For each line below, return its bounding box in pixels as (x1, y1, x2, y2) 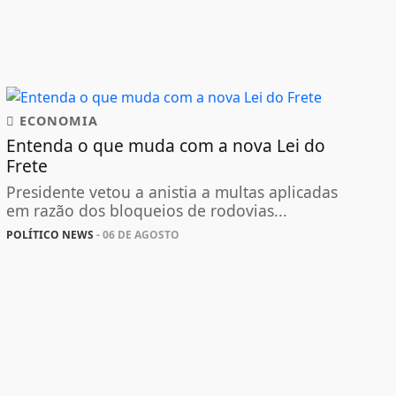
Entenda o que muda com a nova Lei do (5, 133, 325, 158)
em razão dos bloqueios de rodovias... (5, 200, 287, 222)
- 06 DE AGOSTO (93, 227, 179, 243)
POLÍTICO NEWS (5, 227, 94, 243)
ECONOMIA (14, 112, 98, 130)
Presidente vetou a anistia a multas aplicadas (5, 181, 338, 203)
